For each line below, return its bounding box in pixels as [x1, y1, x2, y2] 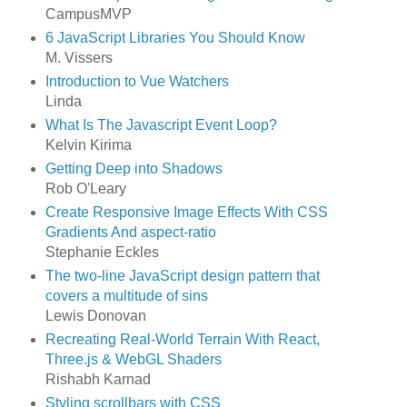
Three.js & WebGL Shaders [45, 351, 222, 367]
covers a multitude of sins [45, 287, 208, 303]
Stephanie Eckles [45, 243, 159, 260]
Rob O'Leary [45, 181, 126, 197]
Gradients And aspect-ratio [45, 223, 216, 240]
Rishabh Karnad [45, 371, 151, 387]
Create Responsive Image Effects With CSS [45, 203, 328, 220]
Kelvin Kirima [45, 137, 132, 154]
